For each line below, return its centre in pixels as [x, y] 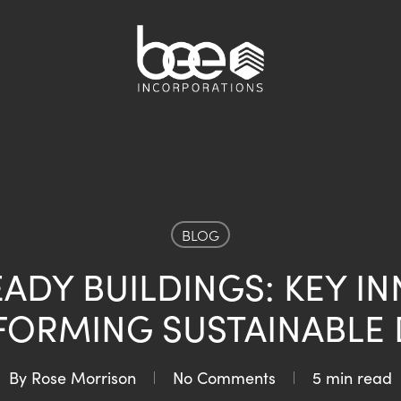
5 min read [352, 378]
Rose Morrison [84, 378]
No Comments [224, 378]
